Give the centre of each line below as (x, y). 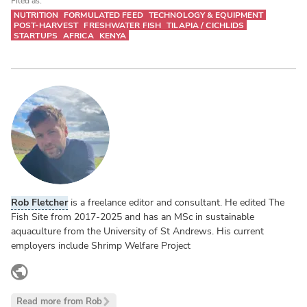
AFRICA (78, 35)
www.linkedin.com (84, 275)
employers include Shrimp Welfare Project (102, 245)
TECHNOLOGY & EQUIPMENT (206, 15)
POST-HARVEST (46, 26)
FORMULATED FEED (103, 15)
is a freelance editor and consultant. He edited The (177, 202)
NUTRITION (36, 15)
